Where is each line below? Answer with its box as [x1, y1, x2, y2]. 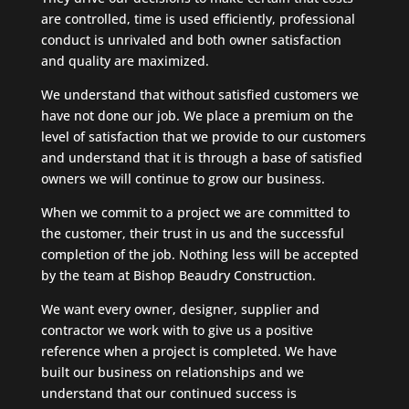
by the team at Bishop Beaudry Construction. [40, 266, 316, 284]
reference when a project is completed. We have [40, 341, 337, 360]
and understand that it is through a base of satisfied [40, 148, 362, 166]
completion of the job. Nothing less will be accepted [40, 245, 359, 263]
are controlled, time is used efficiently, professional [40, 9, 355, 27]
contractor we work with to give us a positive [40, 320, 313, 339]
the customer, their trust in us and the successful [40, 224, 344, 242]
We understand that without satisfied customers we [40, 85, 359, 103]
